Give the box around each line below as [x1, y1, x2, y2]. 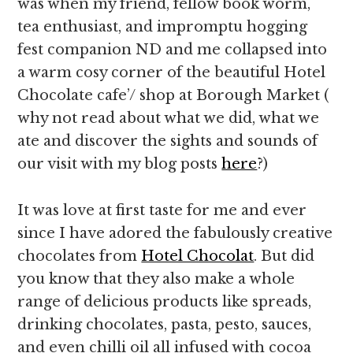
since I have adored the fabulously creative [17, 225, 333, 242]
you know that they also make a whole [17, 270, 295, 288]
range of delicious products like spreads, [17, 293, 312, 310]
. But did [254, 247, 315, 265]
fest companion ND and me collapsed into [17, 41, 328, 58]
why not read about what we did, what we [17, 110, 320, 127]
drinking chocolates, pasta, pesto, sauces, [17, 316, 312, 333]
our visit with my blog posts [17, 155, 222, 173]
